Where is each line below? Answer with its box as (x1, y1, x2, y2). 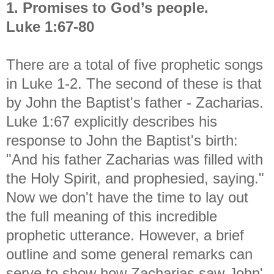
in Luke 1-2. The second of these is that (6, 75, 262, 92)
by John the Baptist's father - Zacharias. (6, 94, 264, 111)
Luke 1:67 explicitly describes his (6, 113, 217, 130)
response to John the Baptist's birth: (6, 131, 238, 149)
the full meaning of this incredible (6, 207, 217, 224)
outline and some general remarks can (6, 245, 253, 262)
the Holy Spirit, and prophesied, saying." (6, 169, 264, 187)
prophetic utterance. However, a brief (6, 226, 244, 243)
